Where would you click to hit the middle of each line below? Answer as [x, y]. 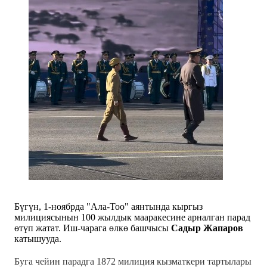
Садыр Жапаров [207, 228]
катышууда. [38, 238]
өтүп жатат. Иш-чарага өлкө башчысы [93, 228]
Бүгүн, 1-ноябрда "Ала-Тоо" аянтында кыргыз [108, 206]
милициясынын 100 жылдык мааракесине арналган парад [132, 217]
